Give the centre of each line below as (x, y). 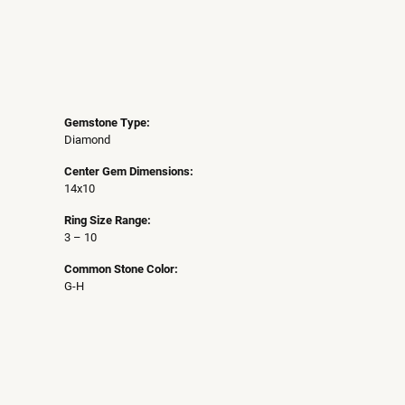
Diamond (87, 139)
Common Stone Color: (121, 268)
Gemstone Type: (107, 122)
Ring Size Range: (108, 220)
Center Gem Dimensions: (129, 171)
